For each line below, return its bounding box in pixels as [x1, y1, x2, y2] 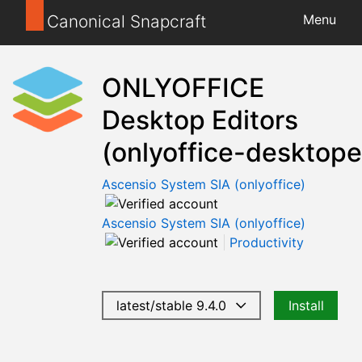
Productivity [229, 234, 304, 250]
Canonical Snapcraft [46, 11, 206, 32]
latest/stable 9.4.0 [116, 297, 234, 314]
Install [288, 297, 324, 314]
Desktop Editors [102, 103, 298, 136]
